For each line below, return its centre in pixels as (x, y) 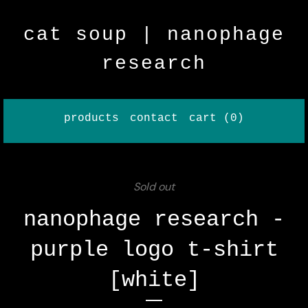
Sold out (154, 187)
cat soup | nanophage (154, 35)
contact (154, 118)
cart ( (210, 118)
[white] (154, 280)
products (91, 118)
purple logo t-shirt (154, 250)
